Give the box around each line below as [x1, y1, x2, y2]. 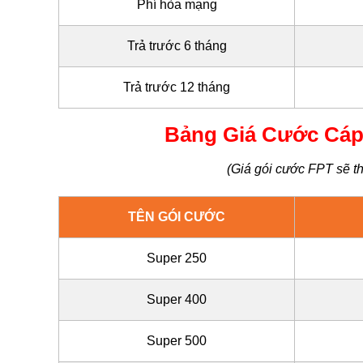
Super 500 [147, 333, 207, 348]
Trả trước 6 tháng [126, 39, 227, 53]
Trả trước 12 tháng [123, 80, 230, 95]
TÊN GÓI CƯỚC [128, 209, 225, 224]
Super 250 [147, 250, 207, 265]
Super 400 [147, 292, 207, 306]
